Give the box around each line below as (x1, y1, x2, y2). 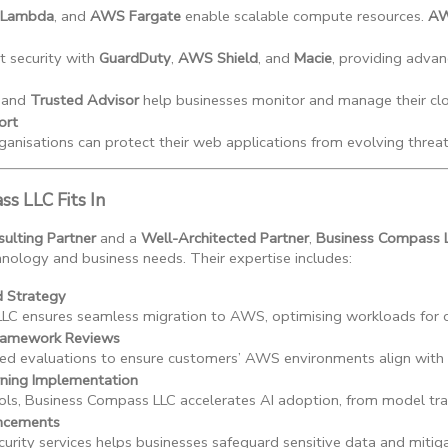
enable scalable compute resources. (181, 6, 428, 27)
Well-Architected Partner (141, 228, 309, 249)
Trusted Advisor (30, 90, 139, 111)
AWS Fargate (90, 6, 181, 27)
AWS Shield (178, 48, 258, 69)
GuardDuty (99, 48, 171, 69)
